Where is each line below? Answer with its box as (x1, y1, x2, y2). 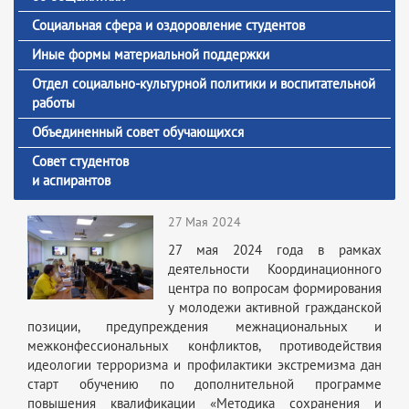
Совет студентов (32, 152, 129, 170)
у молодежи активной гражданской (168, 299, 382, 316)
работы (32, 94, 75, 111)
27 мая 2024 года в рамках (168, 241, 382, 258)
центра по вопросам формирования (168, 279, 382, 297)
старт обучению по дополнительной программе (27, 375, 382, 393)
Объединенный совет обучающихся (32, 123, 244, 141)
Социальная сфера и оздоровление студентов (32, 16, 305, 34)
